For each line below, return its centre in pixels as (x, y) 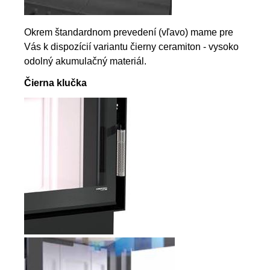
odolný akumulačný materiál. (85, 61)
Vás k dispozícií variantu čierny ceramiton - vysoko (131, 46)
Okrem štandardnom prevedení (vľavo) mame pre (129, 32)
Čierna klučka (55, 83)
